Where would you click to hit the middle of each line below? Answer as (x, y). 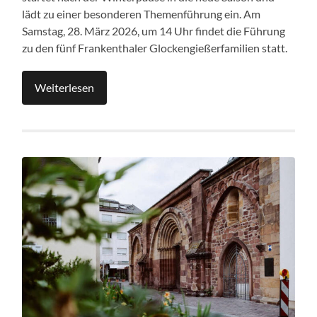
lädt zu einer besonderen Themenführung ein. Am (142, 13)
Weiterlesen (65, 87)
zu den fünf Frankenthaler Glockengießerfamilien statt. (156, 47)
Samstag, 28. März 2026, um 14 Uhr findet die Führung (154, 30)
